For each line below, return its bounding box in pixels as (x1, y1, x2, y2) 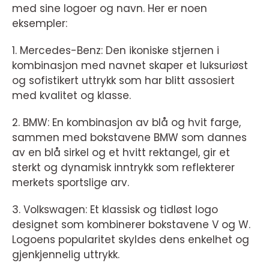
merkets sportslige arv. (12, 175, 129, 190)
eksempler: (12, 16, 67, 31)
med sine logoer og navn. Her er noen (12, 1, 207, 16)
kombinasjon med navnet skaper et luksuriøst (12, 58, 248, 73)
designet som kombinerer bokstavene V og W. (12, 217, 250, 232)
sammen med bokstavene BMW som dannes (12, 130, 247, 145)
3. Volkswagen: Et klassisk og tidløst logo (12, 202, 218, 217)
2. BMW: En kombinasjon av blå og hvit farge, (12, 115, 241, 130)
